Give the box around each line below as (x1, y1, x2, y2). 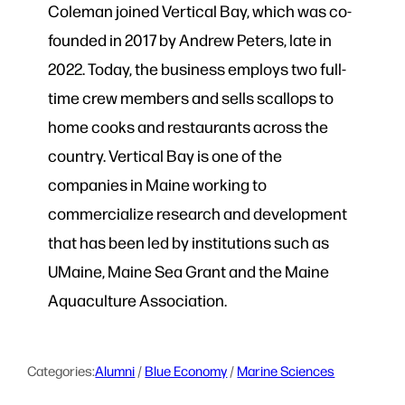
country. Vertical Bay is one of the (47, 145, 282, 166)
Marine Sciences (237, 361, 335, 379)
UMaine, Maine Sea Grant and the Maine (47, 260, 329, 282)
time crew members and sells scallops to (47, 87, 334, 108)
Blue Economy (145, 361, 228, 379)
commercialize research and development (47, 202, 347, 224)
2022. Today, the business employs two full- (47, 58, 346, 80)
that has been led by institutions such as (47, 231, 329, 253)
